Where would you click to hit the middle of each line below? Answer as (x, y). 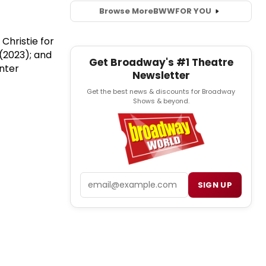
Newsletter (161, 75)
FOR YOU (193, 11)
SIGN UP (215, 185)
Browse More (126, 11)
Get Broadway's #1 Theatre (161, 62)
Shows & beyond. (161, 101)
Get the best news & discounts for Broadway (161, 91)
